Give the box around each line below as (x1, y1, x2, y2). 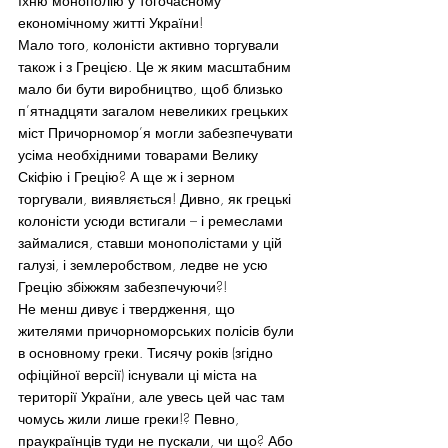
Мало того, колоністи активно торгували (18, 35, 283, 55)
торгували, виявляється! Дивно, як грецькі (18, 189, 295, 209)
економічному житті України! (18, 13, 203, 33)
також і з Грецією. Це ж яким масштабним (18, 57, 295, 77)
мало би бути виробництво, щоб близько (18, 79, 287, 99)
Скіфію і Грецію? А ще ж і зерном (18, 167, 239, 187)
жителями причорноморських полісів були (18, 321, 298, 341)
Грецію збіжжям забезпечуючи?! (18, 277, 227, 297)
